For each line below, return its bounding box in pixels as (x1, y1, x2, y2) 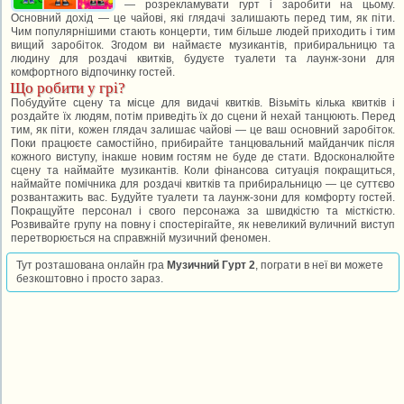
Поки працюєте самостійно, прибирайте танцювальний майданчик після (11, 137, 396, 150)
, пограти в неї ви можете (255, 259, 384, 271)
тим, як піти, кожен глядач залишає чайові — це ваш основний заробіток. (11, 124, 396, 136)
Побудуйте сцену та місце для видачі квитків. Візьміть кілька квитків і (11, 96, 396, 109)
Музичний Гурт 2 (167, 259, 256, 271)
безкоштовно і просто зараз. (16, 272, 164, 285)
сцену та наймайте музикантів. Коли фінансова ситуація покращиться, (11, 164, 396, 177)
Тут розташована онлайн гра (16, 259, 168, 271)
